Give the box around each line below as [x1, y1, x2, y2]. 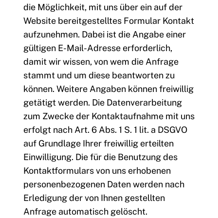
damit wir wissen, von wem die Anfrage [23, 56, 179, 67]
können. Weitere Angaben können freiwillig [23, 84, 194, 94]
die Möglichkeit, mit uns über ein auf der [23, 2, 182, 13]
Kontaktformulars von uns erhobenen [23, 165, 171, 176]
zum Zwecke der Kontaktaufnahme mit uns [23, 111, 195, 122]
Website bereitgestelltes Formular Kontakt [23, 16, 194, 26]
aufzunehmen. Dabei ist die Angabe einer [23, 29, 186, 40]
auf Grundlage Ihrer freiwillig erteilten [23, 138, 174, 149]
